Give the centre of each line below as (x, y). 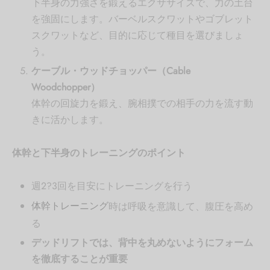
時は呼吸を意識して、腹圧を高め (181, 206)
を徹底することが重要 (79, 259)
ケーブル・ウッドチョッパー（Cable (111, 71)
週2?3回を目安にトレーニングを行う (111, 186)
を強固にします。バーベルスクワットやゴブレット (142, 19)
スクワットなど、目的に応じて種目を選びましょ (137, 35)
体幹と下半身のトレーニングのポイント (99, 152)
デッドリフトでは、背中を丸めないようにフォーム (142, 243)
